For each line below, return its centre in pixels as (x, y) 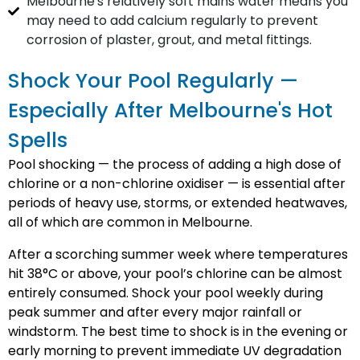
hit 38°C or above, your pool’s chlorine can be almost (175, 274)
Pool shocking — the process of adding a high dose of (175, 164)
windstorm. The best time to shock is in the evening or (178, 331)
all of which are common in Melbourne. (130, 222)
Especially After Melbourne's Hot (170, 110)
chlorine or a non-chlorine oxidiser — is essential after (177, 184)
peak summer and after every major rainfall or (155, 312)
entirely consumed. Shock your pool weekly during (166, 293)
